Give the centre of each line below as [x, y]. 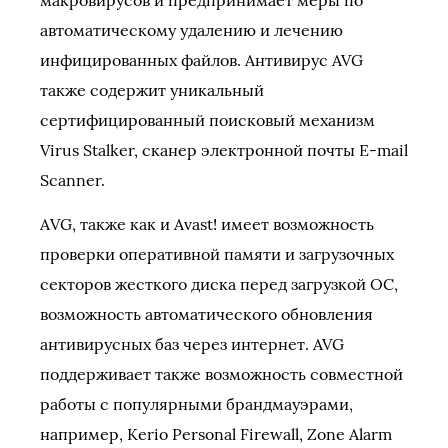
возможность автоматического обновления [206, 314]
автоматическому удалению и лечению [191, 30]
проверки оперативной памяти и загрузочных [217, 254]
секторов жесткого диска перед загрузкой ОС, [219, 284]
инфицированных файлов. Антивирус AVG [201, 60]
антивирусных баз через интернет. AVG [192, 344]
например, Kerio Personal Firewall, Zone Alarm [216, 434]
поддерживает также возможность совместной [221, 374]
